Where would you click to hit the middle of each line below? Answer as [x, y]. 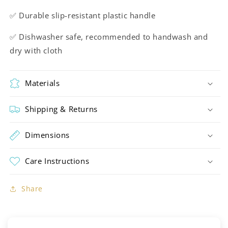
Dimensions [47, 135]
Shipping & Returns [61, 109]
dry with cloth [36, 51]
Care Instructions [57, 161]
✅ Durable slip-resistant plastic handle [83, 16]
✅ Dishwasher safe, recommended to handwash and [109, 37]
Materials [42, 83]
